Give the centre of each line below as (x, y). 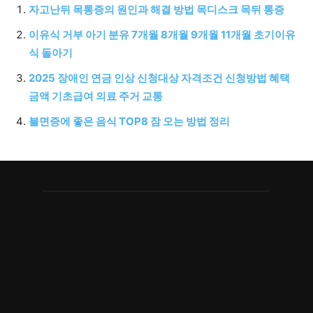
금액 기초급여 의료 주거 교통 (96, 96)
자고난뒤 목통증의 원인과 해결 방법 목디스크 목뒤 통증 (156, 9)
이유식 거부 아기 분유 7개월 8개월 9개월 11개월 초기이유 (162, 35)
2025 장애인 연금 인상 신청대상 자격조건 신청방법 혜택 (159, 78)
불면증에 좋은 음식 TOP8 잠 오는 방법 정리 (129, 121)
